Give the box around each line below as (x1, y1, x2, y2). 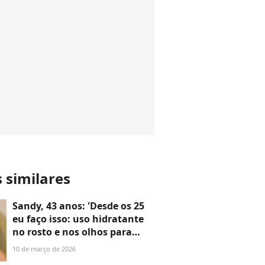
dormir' (12, 238, 48, 251)
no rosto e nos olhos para (12, 225, 132, 238)
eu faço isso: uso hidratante (12, 212, 144, 225)
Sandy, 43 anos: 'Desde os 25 (12, 199, 144, 212)
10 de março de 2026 (12, 244, 76, 253)
